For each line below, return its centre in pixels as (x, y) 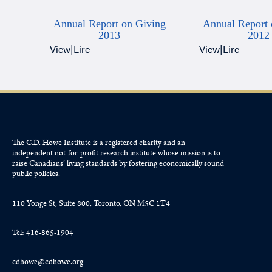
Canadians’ (48, 164)
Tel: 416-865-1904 (43, 233)
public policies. (36, 174)
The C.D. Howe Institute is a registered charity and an (99, 143)
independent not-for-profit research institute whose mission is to (116, 154)
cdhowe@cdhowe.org (48, 262)
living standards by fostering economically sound (145, 164)
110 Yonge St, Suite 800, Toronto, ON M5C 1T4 (91, 203)
